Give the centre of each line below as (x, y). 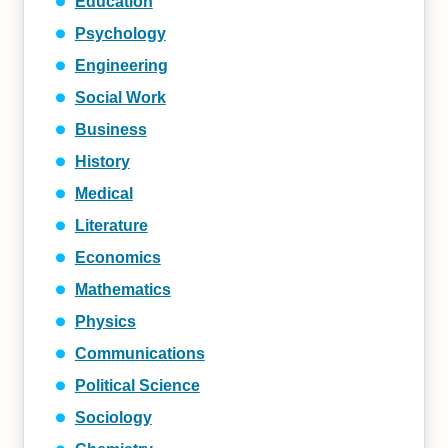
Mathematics (122, 289)
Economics (117, 257)
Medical (103, 193)
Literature (111, 225)
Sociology (113, 417)
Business (110, 129)
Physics (105, 321)
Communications (139, 353)
